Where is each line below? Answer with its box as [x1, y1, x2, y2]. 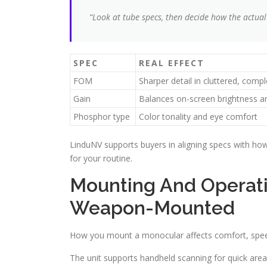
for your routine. [70, 153, 132, 164]
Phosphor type [73, 111, 130, 122]
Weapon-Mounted [70, 197, 235, 219]
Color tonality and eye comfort [139, 111, 257, 122]
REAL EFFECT [139, 57, 204, 69]
